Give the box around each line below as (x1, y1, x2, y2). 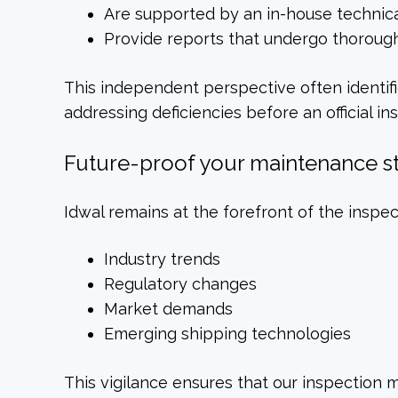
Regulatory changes (104, 274, 258, 293)
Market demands (104, 298, 234, 318)
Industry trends (104, 249, 221, 268)
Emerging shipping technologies (104, 323, 352, 343)
